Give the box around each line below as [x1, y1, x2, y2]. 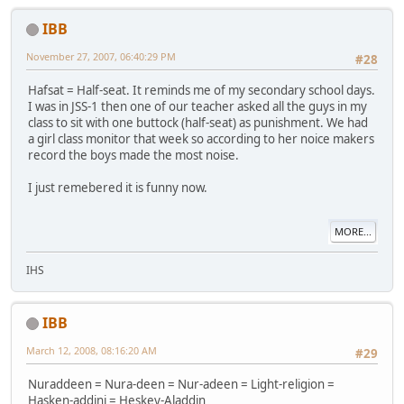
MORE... [335, 225, 372, 239]
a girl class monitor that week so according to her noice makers [28, 131, 374, 147]
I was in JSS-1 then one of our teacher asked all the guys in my [28, 98, 367, 115]
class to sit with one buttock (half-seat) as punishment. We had [28, 115, 368, 131]
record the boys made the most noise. [28, 147, 239, 163]
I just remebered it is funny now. [28, 179, 207, 196]
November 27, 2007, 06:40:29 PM [26, 49, 176, 63]
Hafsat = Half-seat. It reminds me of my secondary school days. [28, 82, 375, 98]
